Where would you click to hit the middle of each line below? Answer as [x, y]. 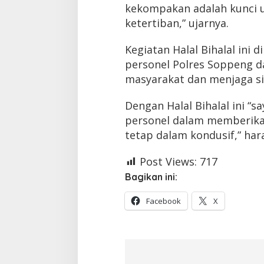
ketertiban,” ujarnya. [176, 23]
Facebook [163, 201]
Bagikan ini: [151, 177]
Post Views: [168, 162]
